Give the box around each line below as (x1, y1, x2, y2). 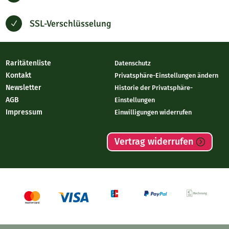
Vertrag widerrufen (114, 136, 193, 148)
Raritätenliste (6, 59, 52, 68)
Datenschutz (114, 59, 151, 67)
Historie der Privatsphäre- (114, 84, 193, 92)
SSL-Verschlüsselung (30, 18, 112, 30)
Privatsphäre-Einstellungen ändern (114, 72, 218, 80)
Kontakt (6, 71, 32, 80)
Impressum (6, 108, 43, 117)
